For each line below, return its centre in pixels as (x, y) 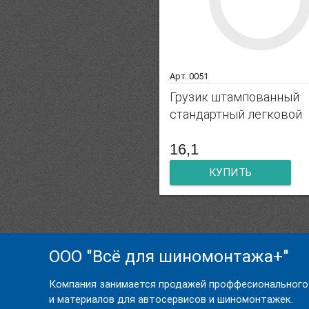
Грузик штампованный (234, 97)
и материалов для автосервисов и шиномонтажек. (171, 299)
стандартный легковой (236, 114)
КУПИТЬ (230, 172)
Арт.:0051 (189, 76)
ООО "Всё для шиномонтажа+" (169, 256)
